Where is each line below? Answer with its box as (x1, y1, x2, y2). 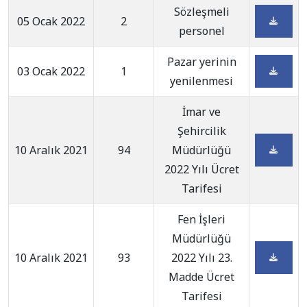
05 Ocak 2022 (17, 14, 85, 29)
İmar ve (182, 104, 221, 119)
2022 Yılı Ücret (164, 162, 239, 177)
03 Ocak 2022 (17, 64, 85, 79)
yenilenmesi (170, 73, 233, 88)
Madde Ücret (169, 269, 234, 284)
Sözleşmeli (173, 4, 230, 19)
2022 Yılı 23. (171, 250, 232, 265)
